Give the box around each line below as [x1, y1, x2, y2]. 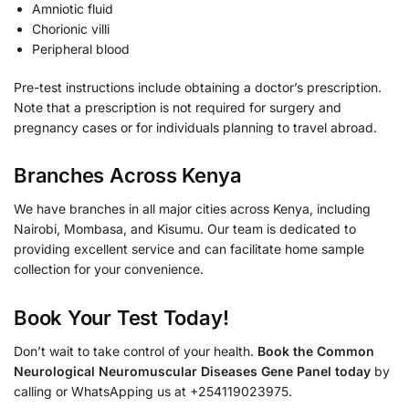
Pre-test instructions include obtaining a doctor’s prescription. [14, 79, 382, 95]
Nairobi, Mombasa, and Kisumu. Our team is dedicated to [14, 221, 356, 237]
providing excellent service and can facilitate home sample [14, 241, 364, 257]
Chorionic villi [32, 21, 110, 37]
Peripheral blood [32, 41, 130, 58]
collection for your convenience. [14, 261, 204, 278]
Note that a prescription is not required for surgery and [14, 99, 341, 115]
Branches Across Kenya [14, 163, 242, 188]
